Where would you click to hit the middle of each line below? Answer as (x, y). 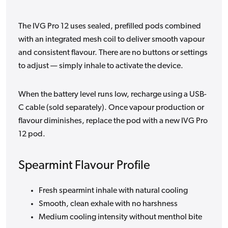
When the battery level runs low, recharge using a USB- (112, 95)
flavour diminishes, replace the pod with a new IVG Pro (113, 121)
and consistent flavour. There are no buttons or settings (113, 53)
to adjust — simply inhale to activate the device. (101, 66)
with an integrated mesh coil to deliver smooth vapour (111, 40)
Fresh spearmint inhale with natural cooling (113, 191)
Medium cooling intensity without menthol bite (120, 218)
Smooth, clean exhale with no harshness (108, 204)
